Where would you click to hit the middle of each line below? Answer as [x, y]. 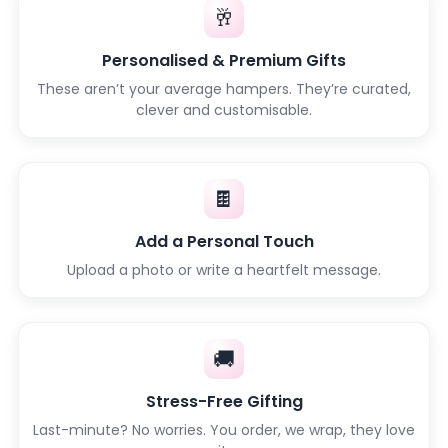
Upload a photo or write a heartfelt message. [224, 270]
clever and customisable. [224, 110]
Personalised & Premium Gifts [224, 61]
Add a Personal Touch [224, 242]
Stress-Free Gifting [224, 402]
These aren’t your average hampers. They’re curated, [224, 89]
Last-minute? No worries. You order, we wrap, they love [224, 430]
